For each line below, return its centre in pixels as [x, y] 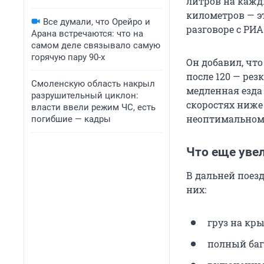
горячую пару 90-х [68, 57]
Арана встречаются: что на [87, 34]
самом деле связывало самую [96, 45]
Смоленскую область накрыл [93, 84]
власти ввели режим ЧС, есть [93, 107]
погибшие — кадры [71, 119]
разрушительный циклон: [85, 95]
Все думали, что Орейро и [97, 22]
